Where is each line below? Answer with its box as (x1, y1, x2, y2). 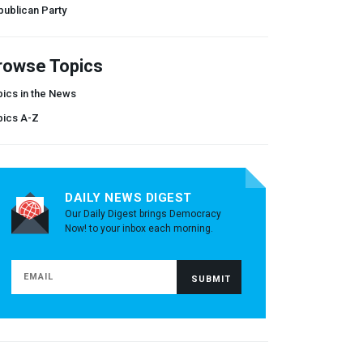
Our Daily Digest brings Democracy (65, 207, 221, 220)
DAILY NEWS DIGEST (65, 190, 192, 205)
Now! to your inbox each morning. (65, 222, 213, 234)
